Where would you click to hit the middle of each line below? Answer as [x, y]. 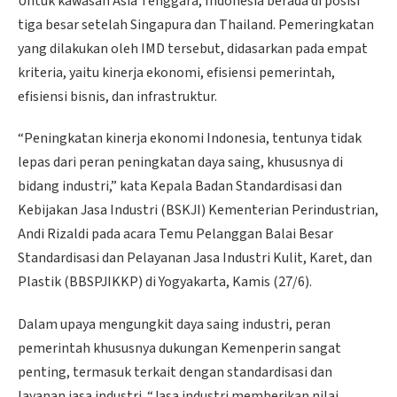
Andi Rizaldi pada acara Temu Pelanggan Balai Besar [175, 234]
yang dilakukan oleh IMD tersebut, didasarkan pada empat [193, 48]
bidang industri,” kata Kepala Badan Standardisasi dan [180, 187]
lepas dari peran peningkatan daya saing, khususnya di [180, 163]
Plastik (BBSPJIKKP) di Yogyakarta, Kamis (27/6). [165, 282]
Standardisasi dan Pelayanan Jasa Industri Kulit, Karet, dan [195, 258]
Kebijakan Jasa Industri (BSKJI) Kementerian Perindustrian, [198, 210]
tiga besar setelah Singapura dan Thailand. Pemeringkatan [196, 24]
